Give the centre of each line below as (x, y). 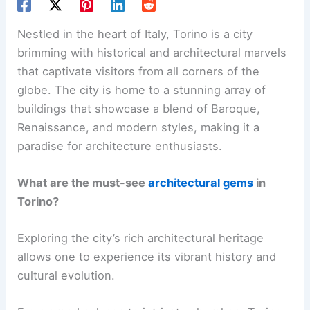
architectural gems (201, 182)
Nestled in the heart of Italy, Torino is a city (135, 34)
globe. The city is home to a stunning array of (142, 90)
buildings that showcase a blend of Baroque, (139, 108)
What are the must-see (83, 182)
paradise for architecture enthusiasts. (120, 146)
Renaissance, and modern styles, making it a (139, 127)
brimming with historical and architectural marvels (152, 52)
